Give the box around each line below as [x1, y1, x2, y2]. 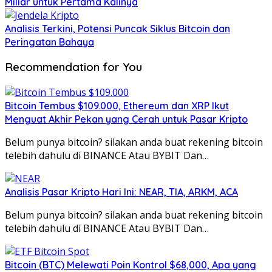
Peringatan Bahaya [5, 35, 94, 48]
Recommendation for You [5, 59, 142, 75]
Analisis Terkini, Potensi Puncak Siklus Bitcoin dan [5, 22, 230, 35]
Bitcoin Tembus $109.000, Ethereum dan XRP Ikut [5, 100, 229, 112]
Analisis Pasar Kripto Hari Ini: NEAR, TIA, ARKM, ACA [5, 186, 238, 199]
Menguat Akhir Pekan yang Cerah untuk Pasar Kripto [5, 113, 248, 126]
